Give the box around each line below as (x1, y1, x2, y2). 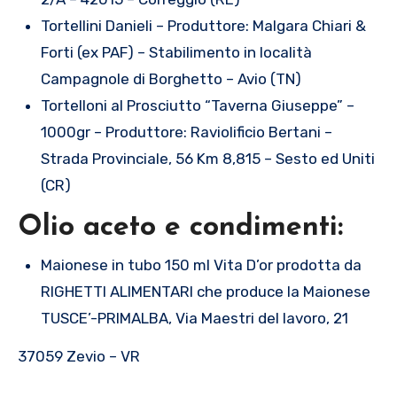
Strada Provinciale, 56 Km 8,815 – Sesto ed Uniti (40, 150, 375, 168)
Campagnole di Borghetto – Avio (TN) (40, 70, 301, 89)
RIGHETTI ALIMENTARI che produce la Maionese (40, 283, 370, 301)
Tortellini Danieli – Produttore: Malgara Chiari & (40, 17, 366, 35)
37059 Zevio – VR (18, 347, 140, 365)
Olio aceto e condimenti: (18, 213, 343, 242)
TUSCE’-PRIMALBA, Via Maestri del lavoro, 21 (40, 309, 348, 328)
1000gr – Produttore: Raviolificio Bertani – (40, 123, 332, 142)
